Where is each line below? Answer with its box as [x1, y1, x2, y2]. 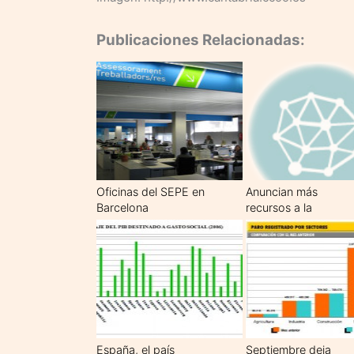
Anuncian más [245, 184, 318, 198]
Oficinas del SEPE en [96, 184, 205, 198]
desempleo [245, 232, 303, 246]
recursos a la [245, 200, 312, 214]
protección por [245, 216, 324, 230]
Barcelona [96, 200, 149, 214]
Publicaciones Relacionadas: [96, 30, 305, 49]
